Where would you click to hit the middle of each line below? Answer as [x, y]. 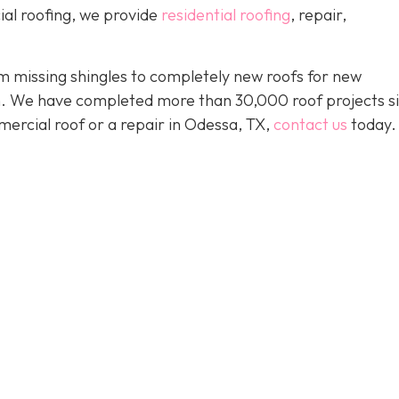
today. [372, 124]
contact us [310, 124]
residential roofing [226, 15]
